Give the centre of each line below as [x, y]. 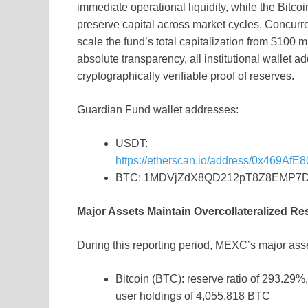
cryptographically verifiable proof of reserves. [186, 76]
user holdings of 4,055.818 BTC [193, 296]
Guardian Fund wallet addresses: [158, 110]
